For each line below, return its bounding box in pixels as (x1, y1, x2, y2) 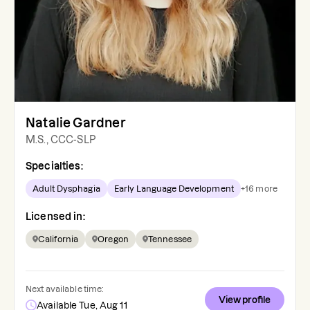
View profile (219, 295, 271, 305)
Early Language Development (113, 184, 234, 194)
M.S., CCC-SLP (26, 134, 95, 146)
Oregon (98, 235, 129, 244)
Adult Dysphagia (33, 184, 100, 194)
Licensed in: (26, 211, 85, 223)
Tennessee (147, 235, 192, 244)
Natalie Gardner (26, 116, 126, 130)
